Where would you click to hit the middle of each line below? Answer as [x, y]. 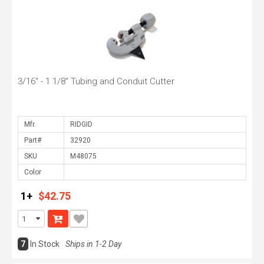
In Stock [45, 244]
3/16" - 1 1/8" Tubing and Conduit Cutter [96, 81]
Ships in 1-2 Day [93, 244]
